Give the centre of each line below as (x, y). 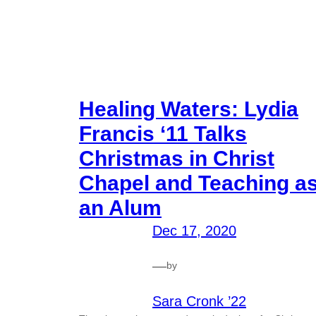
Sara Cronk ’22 (199, 301)
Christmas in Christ (177, 158)
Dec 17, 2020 (194, 230)
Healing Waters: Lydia (189, 109)
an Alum (120, 207)
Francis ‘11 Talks (163, 133)
